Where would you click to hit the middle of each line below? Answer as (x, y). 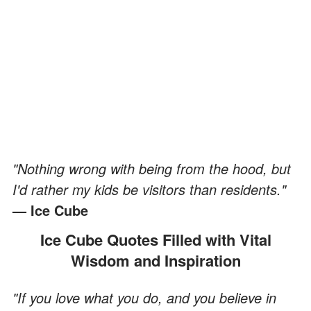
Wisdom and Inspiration (155, 260)
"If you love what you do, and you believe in (144, 297)
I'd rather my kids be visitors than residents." (149, 189)
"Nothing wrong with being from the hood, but (152, 168)
